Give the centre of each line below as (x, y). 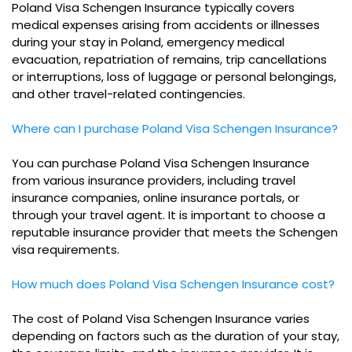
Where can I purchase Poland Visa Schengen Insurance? (175, 128)
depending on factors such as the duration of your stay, (176, 335)
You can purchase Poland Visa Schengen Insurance (161, 163)
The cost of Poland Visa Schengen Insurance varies (161, 318)
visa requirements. (66, 249)
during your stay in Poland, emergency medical (148, 42)
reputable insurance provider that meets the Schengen (175, 232)
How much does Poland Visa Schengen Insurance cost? (173, 284)
